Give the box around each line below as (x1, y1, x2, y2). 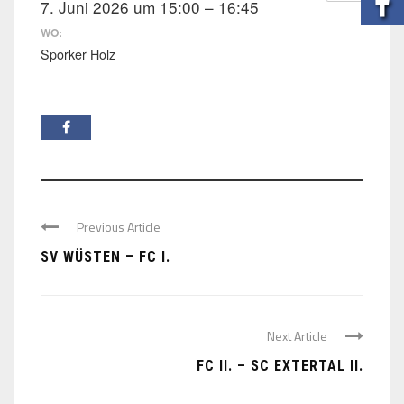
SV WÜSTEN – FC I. (41, 247, 170, 265)
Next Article (267, 326, 327, 345)
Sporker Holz (41, 44, 115, 63)
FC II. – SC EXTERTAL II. (197, 356, 363, 374)
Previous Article (77, 216, 161, 236)
